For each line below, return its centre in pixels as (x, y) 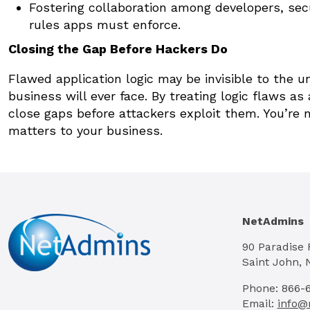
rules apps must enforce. (105, 24)
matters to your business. (85, 130)
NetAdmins (273, 221)
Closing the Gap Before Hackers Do (118, 48)
